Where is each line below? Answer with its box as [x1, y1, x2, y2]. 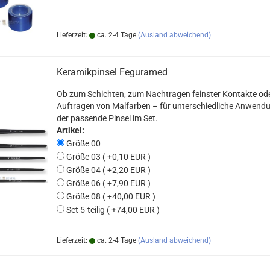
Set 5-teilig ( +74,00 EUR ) [64, 205, 160, 215]
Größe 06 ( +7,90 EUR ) [64, 178, 151, 188]
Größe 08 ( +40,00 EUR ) [64, 192, 155, 201]
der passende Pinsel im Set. [57, 113, 158, 123]
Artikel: [57, 125, 84, 135]
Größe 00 [64, 139, 101, 148]
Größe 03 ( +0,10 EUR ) [64, 152, 151, 162]
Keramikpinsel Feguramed [57, 66, 168, 78]
